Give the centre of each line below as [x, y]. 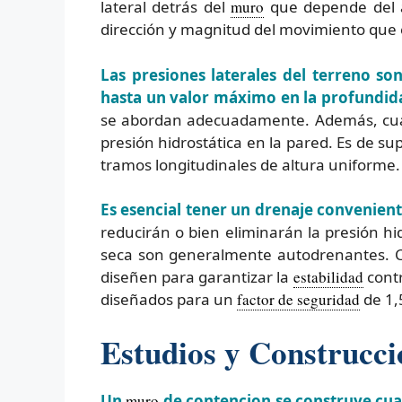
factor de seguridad [298, 300]
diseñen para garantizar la [197, 277]
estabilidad [328, 277]
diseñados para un [169, 300]
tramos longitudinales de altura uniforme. [250, 164]
